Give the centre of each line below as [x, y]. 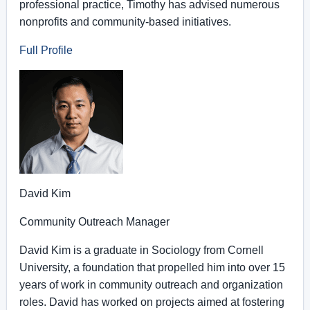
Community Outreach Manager [94, 222]
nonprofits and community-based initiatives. [125, 22]
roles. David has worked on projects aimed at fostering [152, 302]
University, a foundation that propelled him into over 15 [152, 267]
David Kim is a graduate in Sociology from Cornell [142, 250]
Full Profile [46, 50]
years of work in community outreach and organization [151, 285]
